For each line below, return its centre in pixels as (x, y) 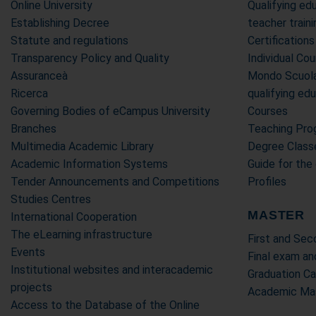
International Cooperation (74, 217)
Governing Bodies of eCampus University (110, 111)
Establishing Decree (60, 23)
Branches (34, 129)
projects (31, 287)
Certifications (281, 41)
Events (28, 252)
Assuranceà (39, 76)
